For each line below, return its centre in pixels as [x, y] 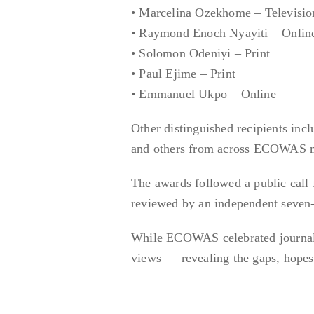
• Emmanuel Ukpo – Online [204, 94]
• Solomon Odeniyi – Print [200, 53]
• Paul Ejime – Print [183, 73]
